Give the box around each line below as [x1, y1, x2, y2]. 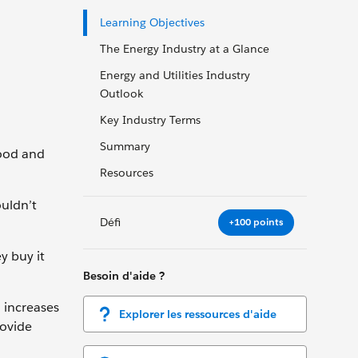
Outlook [100, 86, 143, 101]
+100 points [229, 215, 284, 229]
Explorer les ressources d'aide [119, 306, 276, 321]
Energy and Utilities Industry [100, 68, 250, 82]
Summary [100, 139, 150, 153]
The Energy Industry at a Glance [100, 42, 269, 56]
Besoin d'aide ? [83, 268, 165, 283]
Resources [100, 165, 153, 180]
